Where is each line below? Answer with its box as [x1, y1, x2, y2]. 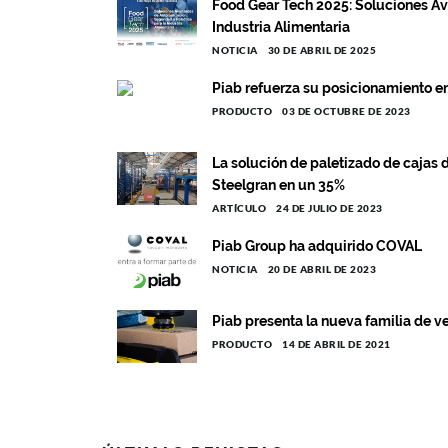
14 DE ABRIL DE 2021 [282, 338, 391, 350]
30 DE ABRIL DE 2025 [267, 44, 376, 56]
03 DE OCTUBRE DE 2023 [282, 105, 411, 117]
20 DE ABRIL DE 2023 [267, 263, 376, 275]
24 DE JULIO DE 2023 [276, 202, 383, 214]
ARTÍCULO [212, 202, 266, 214]
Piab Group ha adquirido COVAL [212, 238, 422, 254]
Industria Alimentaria [212, 19, 350, 35]
